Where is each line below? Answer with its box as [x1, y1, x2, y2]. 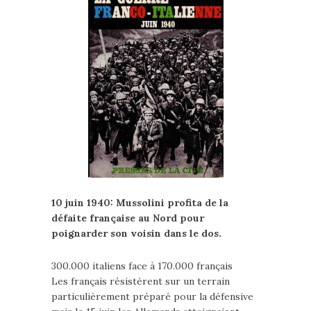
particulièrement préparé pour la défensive [51, 290, 253, 303]
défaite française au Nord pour [51, 212, 204, 224]
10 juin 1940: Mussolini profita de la [51, 196, 228, 209]
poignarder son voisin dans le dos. [51, 227, 221, 239]
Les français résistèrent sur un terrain [51, 275, 230, 287]
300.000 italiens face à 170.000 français [51, 260, 233, 272]
